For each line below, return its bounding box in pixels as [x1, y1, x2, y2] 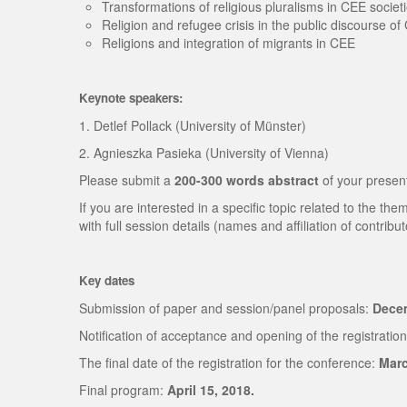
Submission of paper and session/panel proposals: [79, 299, 372, 317]
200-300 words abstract [174, 171, 319, 189]
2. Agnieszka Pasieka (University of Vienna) [79, 144, 329, 162]
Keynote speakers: [79, 89, 183, 106]
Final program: [79, 381, 167, 399]
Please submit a [79, 171, 174, 189]
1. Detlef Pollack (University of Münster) [79, 116, 306, 134]
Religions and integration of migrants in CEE [102, 34, 355, 52]
